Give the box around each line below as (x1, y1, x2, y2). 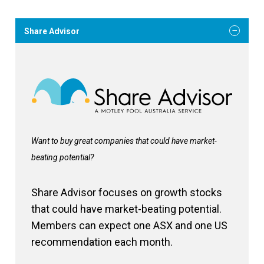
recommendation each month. (31, 235, 173, 248)
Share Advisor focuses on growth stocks (31, 186, 222, 199)
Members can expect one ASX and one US (31, 219, 227, 232)
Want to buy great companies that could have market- (31, 136, 217, 146)
